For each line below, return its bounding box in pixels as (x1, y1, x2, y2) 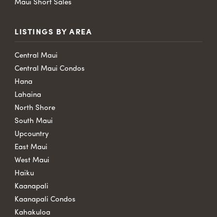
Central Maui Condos (15, 65, 85, 73)
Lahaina (15, 92, 41, 99)
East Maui (15, 144, 47, 152)
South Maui (15, 118, 53, 125)
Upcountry (15, 131, 49, 139)
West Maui (15, 157, 49, 165)
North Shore (15, 105, 55, 112)
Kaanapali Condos (15, 196, 76, 204)
